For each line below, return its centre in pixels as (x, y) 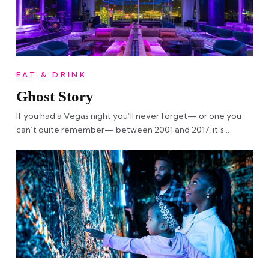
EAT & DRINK (51, 74)
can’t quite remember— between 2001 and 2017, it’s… (122, 129)
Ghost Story (55, 96)
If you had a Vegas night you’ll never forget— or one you (128, 116)
